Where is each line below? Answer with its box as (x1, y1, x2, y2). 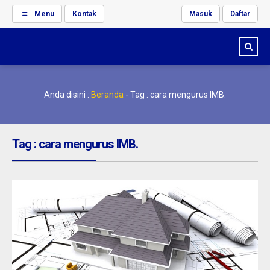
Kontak (72, 10, 96, 18)
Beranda (91, 90, 124, 99)
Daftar (230, 10, 250, 18)
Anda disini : (44, 90, 89, 99)
